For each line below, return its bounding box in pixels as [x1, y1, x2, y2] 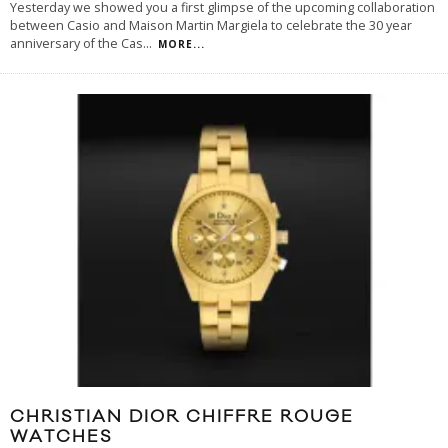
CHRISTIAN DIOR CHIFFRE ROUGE [10, 406, 354, 429]
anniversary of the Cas [10, 35, 143, 53]
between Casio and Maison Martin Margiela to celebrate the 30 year [10, 17, 412, 35]
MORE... [158, 37, 205, 52]
